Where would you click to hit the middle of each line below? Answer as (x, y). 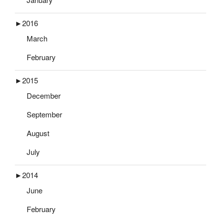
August (38, 133)
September (44, 114)
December (44, 96)
